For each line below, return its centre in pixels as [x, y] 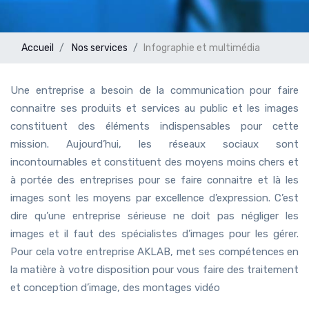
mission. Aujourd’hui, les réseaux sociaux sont [154, 144]
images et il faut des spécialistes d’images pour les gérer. [154, 233]
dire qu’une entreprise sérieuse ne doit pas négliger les [154, 216]
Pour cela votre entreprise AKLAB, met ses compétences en [154, 251]
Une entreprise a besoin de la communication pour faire [154, 90]
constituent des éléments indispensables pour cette [154, 126]
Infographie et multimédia [202, 48]
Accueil [38, 48]
